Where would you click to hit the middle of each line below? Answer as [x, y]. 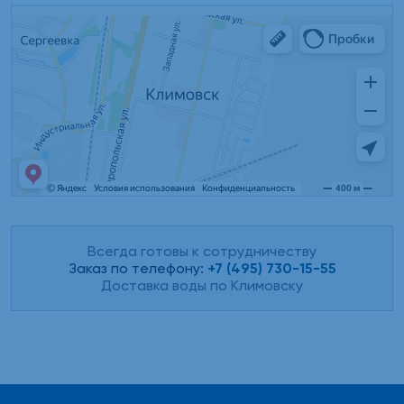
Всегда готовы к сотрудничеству [202, 252]
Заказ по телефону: [138, 269]
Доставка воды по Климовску [202, 286]
